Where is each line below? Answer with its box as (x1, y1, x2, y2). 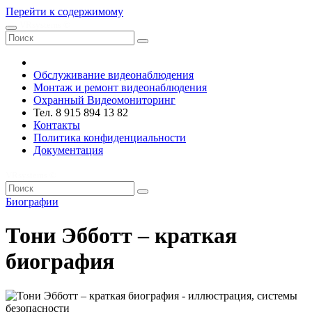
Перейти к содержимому (6, 6, 123, 17)
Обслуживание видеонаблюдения (33, 69, 194, 81)
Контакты (33, 119, 80, 131)
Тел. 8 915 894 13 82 (33, 107, 128, 118)
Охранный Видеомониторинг (33, 94, 175, 106)
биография (6, 249, 114, 274)
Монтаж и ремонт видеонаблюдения (33, 81, 207, 93)
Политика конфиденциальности (33, 132, 186, 143)
